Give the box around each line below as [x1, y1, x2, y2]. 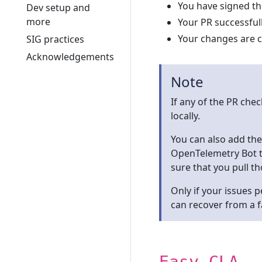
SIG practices [26, 33, 84, 46]
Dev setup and [26, 1, 90, 14]
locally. [171, 109, 200, 122]
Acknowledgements [26, 50, 114, 63]
